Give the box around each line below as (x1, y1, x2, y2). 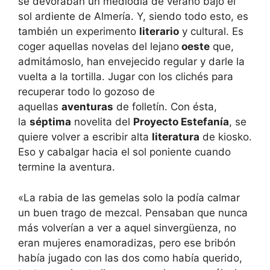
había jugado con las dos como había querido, (18, 251, 242, 264)
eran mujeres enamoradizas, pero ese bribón (18, 236, 236, 249)
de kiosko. (199, 131, 252, 143)
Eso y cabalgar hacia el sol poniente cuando (18, 146, 231, 159)
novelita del (71, 116, 133, 128)
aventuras (61, 101, 113, 113)
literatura (152, 131, 199, 143)
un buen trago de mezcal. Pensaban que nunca (18, 206, 248, 219)
